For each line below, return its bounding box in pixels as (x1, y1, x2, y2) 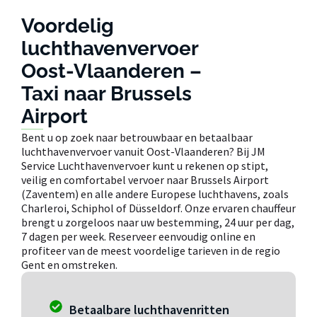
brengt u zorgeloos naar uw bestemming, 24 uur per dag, (21, 215, 294, 230)
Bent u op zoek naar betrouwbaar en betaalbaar (21, 130, 253, 145)
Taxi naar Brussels (21, 82, 192, 106)
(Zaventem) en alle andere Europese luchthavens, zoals (21, 187, 289, 202)
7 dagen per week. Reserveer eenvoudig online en (21, 229, 255, 244)
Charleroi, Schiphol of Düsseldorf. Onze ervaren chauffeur (21, 201, 296, 216)
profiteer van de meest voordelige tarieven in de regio (21, 243, 280, 258)
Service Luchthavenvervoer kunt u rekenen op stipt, (21, 158, 268, 173)
